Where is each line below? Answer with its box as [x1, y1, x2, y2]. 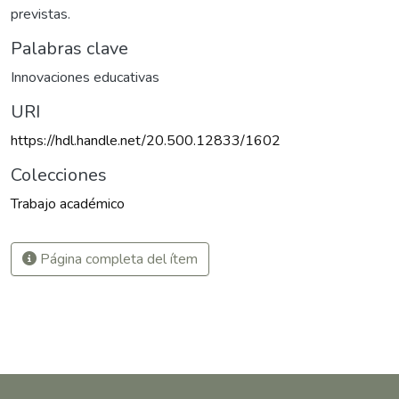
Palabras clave [11, 37, 128, 61]
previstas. [11, 4, 70, 25]
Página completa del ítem [37, 249, 198, 270]
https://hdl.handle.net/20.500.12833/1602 [11, 131, 281, 151]
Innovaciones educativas [11, 68, 159, 88]
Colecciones [11, 163, 107, 188]
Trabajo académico [11, 194, 125, 215]
